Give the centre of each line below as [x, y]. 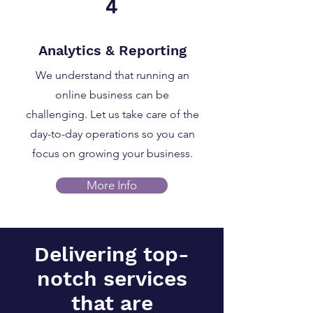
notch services [112, 278]
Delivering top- [112, 254]
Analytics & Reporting [112, 50]
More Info [112, 185]
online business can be [112, 95]
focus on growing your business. [112, 153]
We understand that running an [112, 75]
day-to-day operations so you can [112, 134]
